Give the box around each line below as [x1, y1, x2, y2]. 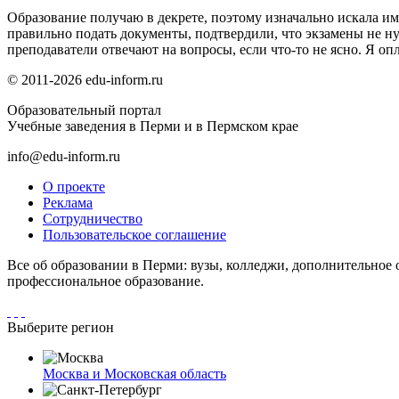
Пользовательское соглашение [43, 226, 226, 242]
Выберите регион [7, 319, 114, 335]
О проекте [43, 178, 105, 194]
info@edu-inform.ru [7, 148, 120, 164]
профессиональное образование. [7, 273, 204, 289]
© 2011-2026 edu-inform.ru [7, 71, 163, 87]
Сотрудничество [43, 210, 142, 226]
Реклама [43, 194, 93, 210]
